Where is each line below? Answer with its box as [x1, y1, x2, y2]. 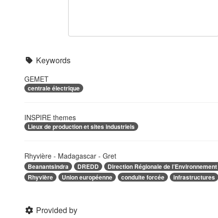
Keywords [36, 54, 71, 66]
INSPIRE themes [24, 112, 76, 122]
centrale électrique [28, 84, 80, 92]
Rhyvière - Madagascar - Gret [24, 151, 116, 161]
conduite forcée [121, 172, 164, 182]
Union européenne [62, 172, 112, 182]
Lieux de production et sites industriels [28, 122, 135, 131]
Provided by [36, 204, 77, 216]
